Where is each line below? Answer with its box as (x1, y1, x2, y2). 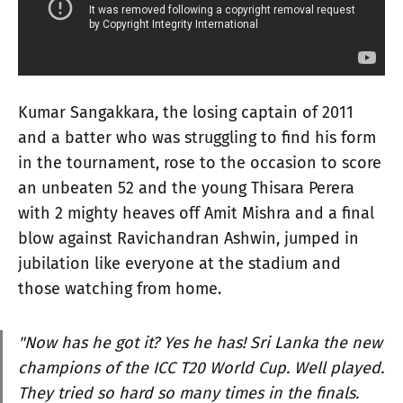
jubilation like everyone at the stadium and (18, 253, 341, 273)
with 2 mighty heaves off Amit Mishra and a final (18, 202, 374, 223)
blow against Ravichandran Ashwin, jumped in (18, 228, 359, 248)
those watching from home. (18, 278, 221, 299)
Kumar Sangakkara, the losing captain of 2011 (18, 102, 354, 122)
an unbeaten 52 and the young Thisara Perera (18, 177, 354, 198)
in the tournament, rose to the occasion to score (18, 152, 381, 173)
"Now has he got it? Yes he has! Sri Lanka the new (18, 332, 382, 353)
